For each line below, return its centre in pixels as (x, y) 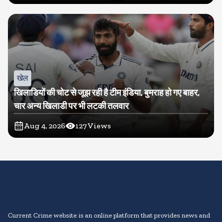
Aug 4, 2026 (45, 126)
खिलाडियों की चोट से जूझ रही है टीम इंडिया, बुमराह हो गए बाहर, (107, 93)
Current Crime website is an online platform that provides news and (109, 216)
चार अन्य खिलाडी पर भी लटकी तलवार (71, 106)
